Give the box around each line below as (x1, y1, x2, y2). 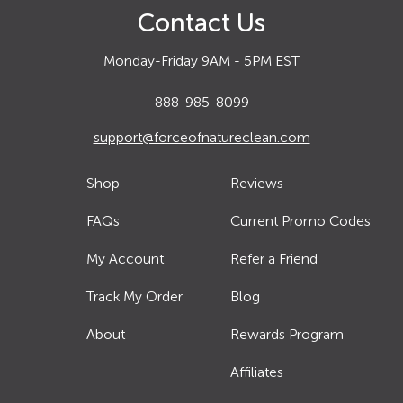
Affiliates (230, 363, 284, 381)
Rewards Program (230, 325, 345, 343)
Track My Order (85, 287, 183, 305)
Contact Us (138, 7, 265, 38)
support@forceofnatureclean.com (93, 128, 310, 146)
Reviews (230, 174, 284, 192)
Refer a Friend (230, 249, 318, 267)
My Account (85, 249, 164, 267)
